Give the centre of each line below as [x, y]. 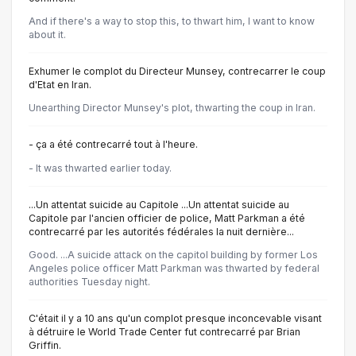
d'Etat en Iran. [60, 85]
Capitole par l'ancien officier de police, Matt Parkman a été [167, 218]
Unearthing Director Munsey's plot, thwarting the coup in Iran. [172, 108]
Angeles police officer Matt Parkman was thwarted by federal [174, 268]
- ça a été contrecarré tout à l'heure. [113, 145]
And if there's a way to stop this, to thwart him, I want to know [172, 21]
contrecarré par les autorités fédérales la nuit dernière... [161, 231]
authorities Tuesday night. [89, 281]
